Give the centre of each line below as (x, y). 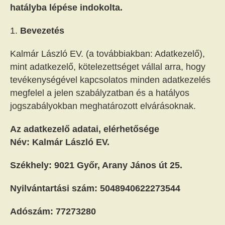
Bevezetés (42, 31)
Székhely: (32, 165)
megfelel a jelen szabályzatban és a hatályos (100, 93)
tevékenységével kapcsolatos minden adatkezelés (110, 80)
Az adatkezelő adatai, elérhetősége (85, 129)
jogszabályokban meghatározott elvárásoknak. (103, 106)
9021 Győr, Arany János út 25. (118, 165)
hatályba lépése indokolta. (66, 8)
